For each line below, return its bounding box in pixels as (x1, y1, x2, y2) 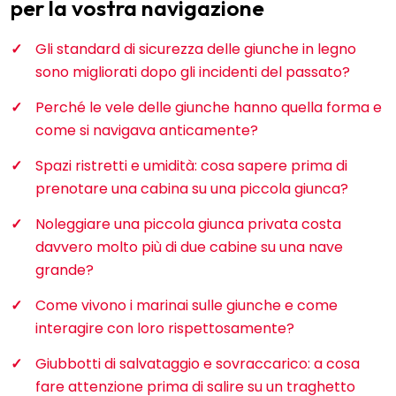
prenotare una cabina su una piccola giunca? (35, 179, 348, 200)
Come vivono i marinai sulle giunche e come (35, 295, 338, 316)
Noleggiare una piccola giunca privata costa (35, 214, 341, 235)
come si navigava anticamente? (35, 120, 258, 141)
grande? (35, 260, 94, 281)
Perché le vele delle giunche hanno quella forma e (35, 97, 382, 118)
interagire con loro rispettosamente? (35, 318, 294, 339)
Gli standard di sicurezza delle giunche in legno (35, 39, 356, 60)
